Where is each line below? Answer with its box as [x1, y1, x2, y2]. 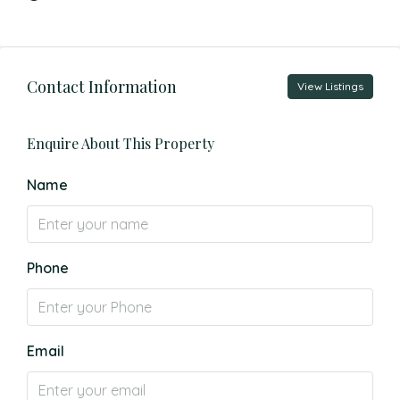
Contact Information [27, 75, 177, 97]
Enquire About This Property [27, 134, 214, 153]
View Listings [297, 79, 363, 93]
